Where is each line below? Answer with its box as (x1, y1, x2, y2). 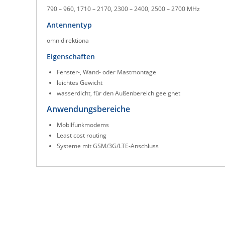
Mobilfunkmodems (57, 121, 109, 129)
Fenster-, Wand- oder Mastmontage (57, 68, 156, 77)
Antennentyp (47, 20, 92, 30)
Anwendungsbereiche (47, 103, 130, 115)
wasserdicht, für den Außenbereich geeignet (57, 89, 180, 98)
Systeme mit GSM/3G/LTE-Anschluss (57, 142, 159, 150)
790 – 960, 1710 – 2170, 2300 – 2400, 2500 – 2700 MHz (47, 5, 200, 13)
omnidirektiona (47, 36, 89, 45)
